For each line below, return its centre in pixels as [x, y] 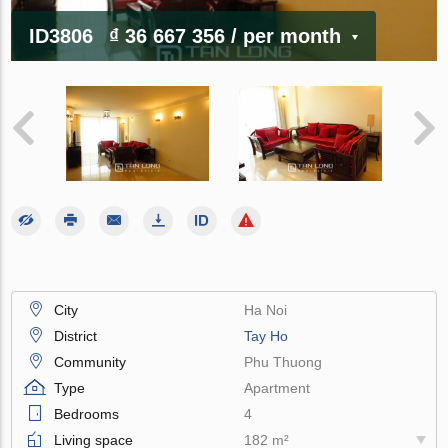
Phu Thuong [283, 361]
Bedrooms [87, 413]
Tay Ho [266, 335]
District [76, 335]
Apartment [277, 387]
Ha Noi [266, 309]
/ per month [286, 35]
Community [90, 361]
